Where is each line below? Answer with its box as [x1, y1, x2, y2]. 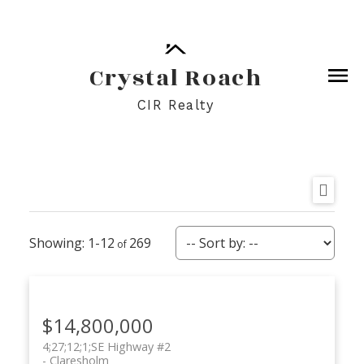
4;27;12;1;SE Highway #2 [41, 338, 171, 354]
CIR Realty [136, 97, 214, 114]
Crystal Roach [89, 61, 262, 97]
